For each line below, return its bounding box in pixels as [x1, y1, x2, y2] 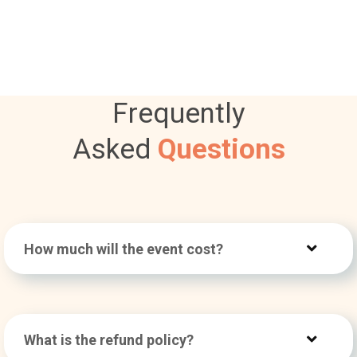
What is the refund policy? [24, 331, 194, 348]
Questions [157, 132, 285, 166]
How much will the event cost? [24, 240, 223, 257]
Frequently [112, 96, 245, 130]
